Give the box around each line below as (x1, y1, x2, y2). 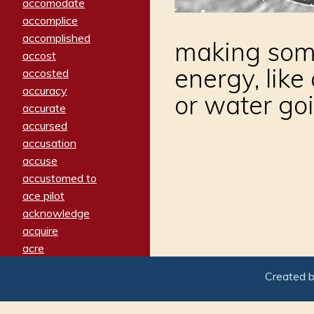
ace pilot (22, 188, 64, 203)
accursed (22, 118, 67, 132)
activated (22, 275, 70, 290)
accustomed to (22, 170, 97, 185)
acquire (22, 223, 58, 238)
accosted (22, 65, 69, 80)
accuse (22, 153, 57, 168)
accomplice (22, 13, 78, 27)
